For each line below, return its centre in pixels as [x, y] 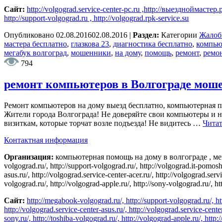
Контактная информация [46, 140]
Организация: [30, 157]
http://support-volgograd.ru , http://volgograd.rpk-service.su [96, 18]
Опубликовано [30, 35]
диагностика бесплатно [153, 44]
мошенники [91, 53]
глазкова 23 [90, 44]
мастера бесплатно [35, 44]
